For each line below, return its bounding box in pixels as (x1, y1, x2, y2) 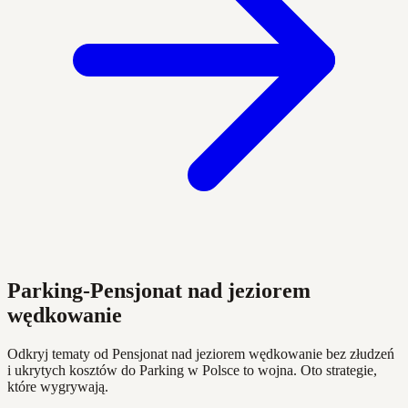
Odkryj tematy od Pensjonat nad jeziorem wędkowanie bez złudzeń (7, 345, 394, 362)
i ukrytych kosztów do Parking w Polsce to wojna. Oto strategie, (7, 362, 377, 378)
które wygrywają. (7, 378, 108, 394)
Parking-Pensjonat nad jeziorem (7, 278, 311, 302)
